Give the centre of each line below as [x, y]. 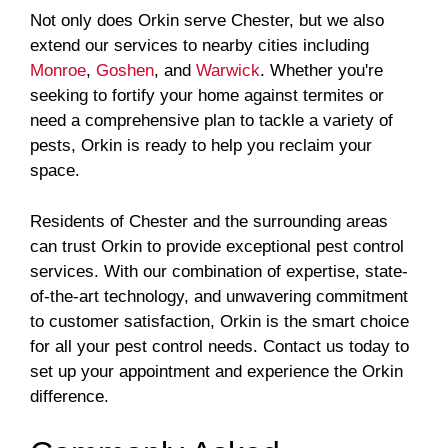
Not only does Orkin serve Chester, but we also [207, 21]
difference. [69, 396]
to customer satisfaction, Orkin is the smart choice [219, 321]
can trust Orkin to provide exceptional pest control [217, 246]
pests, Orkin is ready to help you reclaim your [201, 146]
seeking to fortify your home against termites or [207, 96]
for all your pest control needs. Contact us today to [219, 346]
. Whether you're [321, 71]
